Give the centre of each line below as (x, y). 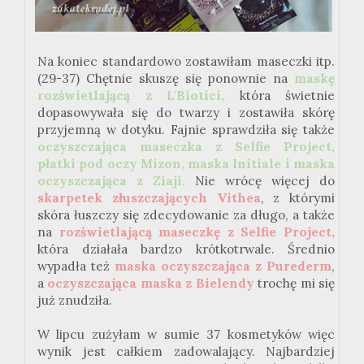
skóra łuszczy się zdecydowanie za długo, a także (186, 215)
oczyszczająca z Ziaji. (116, 181)
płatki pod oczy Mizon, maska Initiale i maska (186, 164)
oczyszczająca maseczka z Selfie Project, (186, 147)
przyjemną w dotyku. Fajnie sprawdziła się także (186, 130)
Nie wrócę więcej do (265, 181)
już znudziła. (76, 301)
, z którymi (297, 198)
